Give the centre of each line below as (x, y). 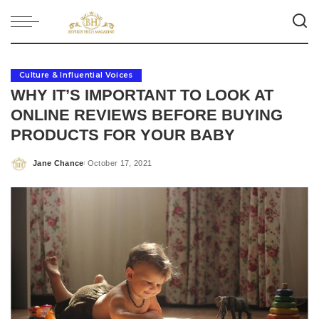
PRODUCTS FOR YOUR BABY (123, 135)
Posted (46, 168)
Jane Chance (58, 163)
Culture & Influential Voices (76, 75)
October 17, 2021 (120, 163)
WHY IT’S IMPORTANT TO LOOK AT (142, 95)
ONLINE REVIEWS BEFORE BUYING (147, 115)
